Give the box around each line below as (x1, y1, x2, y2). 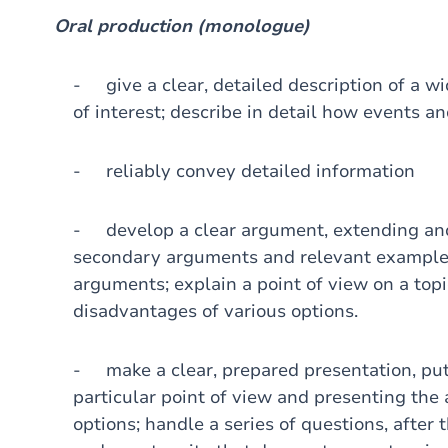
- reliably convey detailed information (72, 159, 415, 183)
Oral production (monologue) (54, 14, 310, 38)
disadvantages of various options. (72, 299, 358, 323)
